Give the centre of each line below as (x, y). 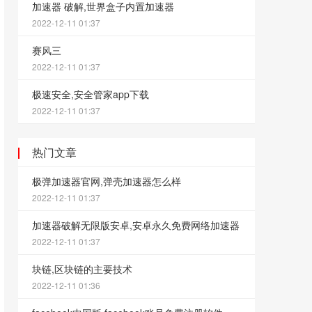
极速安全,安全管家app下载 (91, 94)
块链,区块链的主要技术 (82, 269)
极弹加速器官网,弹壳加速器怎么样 (107, 181)
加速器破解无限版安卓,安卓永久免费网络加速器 (136, 225)
